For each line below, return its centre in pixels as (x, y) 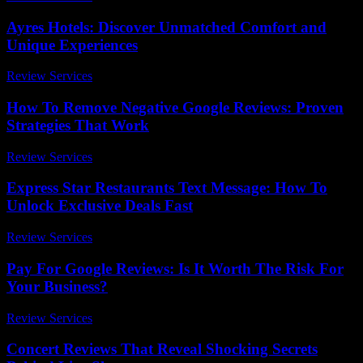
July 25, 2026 (135, 76)
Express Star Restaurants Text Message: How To (167, 188)
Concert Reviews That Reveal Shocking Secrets (162, 349)
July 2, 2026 (131, 237)
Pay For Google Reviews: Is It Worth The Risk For (175, 268)
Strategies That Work (78, 126)
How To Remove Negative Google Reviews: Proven (175, 108)
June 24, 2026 (136, 156)
